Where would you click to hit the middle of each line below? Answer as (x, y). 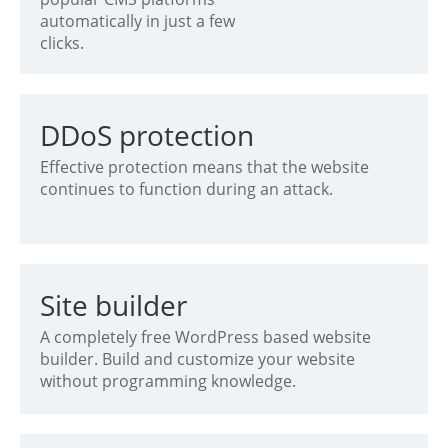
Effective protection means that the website (204, 166)
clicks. (62, 42)
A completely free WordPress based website (205, 336)
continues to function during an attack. (186, 188)
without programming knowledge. (168, 380)
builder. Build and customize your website (197, 358)
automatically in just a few (137, 20)
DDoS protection (147, 134)
